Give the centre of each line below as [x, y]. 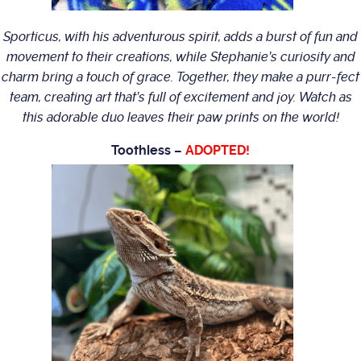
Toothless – [148, 151]
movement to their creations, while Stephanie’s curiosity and [180, 57]
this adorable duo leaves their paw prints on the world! [180, 118]
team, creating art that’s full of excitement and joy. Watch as [180, 98]
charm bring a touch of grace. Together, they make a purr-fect [180, 77]
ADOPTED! [218, 151]
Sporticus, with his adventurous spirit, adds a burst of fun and [180, 37]
